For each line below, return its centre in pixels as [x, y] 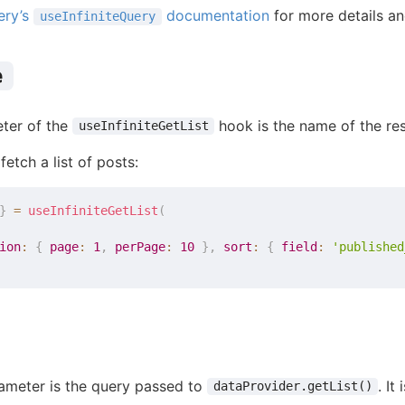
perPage [141, 247]
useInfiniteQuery [97, 17]
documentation [215, 16]
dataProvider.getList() [292, 386]
